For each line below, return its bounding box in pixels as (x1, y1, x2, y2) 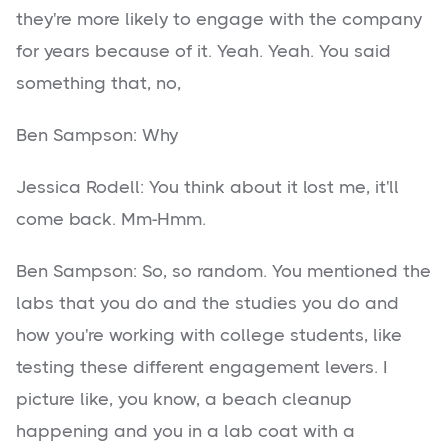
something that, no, (16, 73, 181, 94)
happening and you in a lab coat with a (16, 421, 355, 442)
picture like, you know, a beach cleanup (16, 389, 352, 410)
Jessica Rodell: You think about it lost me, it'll (16, 177, 399, 198)
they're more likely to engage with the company (16, 9, 422, 30)
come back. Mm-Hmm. (16, 209, 206, 230)
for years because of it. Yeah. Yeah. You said (16, 41, 391, 62)
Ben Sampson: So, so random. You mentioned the (16, 261, 431, 282)
